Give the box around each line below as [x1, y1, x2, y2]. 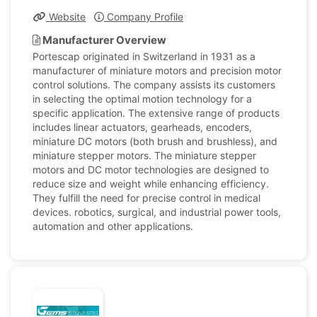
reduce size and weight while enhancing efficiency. [33, 178, 269, 190]
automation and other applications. [33, 220, 193, 232]
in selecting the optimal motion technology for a [33, 93, 252, 105]
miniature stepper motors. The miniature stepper [33, 149, 256, 161]
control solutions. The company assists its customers [33, 79, 275, 91]
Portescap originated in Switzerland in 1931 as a [33, 50, 255, 62]
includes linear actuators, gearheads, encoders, [33, 121, 252, 133]
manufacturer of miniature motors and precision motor [33, 64, 282, 76]
